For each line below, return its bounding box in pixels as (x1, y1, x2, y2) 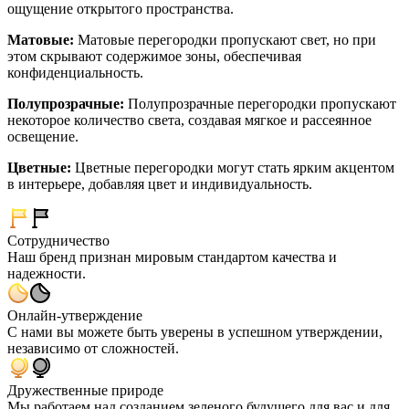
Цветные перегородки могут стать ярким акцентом (71, 159, 394, 175)
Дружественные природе (7, 382, 163, 398)
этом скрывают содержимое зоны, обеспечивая (7, 47, 301, 64)
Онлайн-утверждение (7, 307, 142, 323)
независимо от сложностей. (7, 340, 179, 356)
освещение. (7, 128, 79, 144)
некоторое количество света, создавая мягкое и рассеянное (7, 111, 372, 128)
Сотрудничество (7, 232, 110, 248)
